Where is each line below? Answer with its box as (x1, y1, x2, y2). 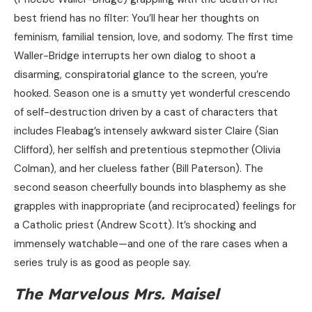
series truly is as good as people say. (14, 256, 191, 270)
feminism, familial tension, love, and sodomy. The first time (14, 30, 293, 45)
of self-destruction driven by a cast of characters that (14, 105, 278, 120)
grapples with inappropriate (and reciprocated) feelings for (14, 199, 296, 214)
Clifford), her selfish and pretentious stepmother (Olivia (14, 143, 281, 157)
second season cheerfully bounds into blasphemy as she (14, 180, 286, 195)
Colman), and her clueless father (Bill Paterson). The (14, 162, 263, 176)
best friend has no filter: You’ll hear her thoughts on (14, 11, 259, 26)
